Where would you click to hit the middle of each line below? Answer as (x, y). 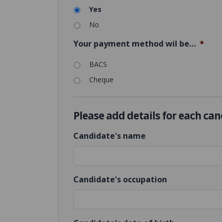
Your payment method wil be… (135, 43)
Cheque (101, 80)
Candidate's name (110, 136)
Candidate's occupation (120, 180)
